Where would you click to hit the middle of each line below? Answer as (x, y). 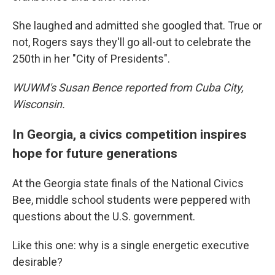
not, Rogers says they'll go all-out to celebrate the (132, 42)
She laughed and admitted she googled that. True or (137, 25)
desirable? (37, 262)
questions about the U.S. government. (104, 216)
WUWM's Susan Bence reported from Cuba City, (128, 87)
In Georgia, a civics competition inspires (130, 134)
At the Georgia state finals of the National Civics (128, 183)
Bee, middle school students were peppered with (131, 200)
